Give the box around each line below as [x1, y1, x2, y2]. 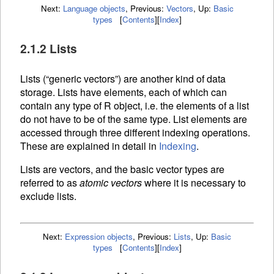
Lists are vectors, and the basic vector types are [20, 161, 224, 176]
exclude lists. [20, 188, 76, 203]
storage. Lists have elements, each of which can [20, 84, 227, 99]
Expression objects [65, 230, 133, 242]
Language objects [62, 2, 125, 14]
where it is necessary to [142, 175, 246, 190]
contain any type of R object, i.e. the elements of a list [20, 98, 249, 113]
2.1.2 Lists [20, 40, 77, 57]
